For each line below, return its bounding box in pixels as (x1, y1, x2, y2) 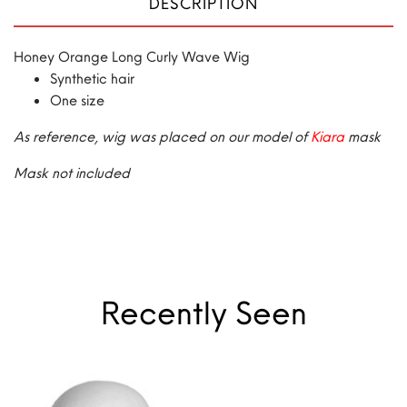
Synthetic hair (50, 68, 134, 87)
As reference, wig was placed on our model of (14, 126, 311, 145)
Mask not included (14, 163, 130, 182)
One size (50, 90, 104, 109)
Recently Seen (100, 291, 307, 333)
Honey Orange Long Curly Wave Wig (14, 46, 253, 65)
